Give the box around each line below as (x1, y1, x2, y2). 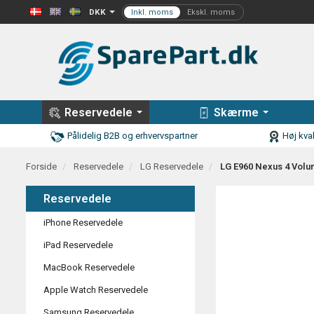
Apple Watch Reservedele (43, 285, 148, 296)
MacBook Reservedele (43, 262, 135, 273)
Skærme (213, 105, 259, 119)
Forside (26, 161, 57, 172)
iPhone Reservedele (43, 217, 123, 228)
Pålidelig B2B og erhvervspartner (67, 130, 198, 142)
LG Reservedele (140, 161, 203, 172)
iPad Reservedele (43, 240, 113, 251)
